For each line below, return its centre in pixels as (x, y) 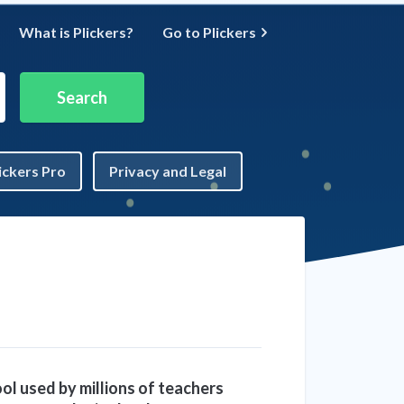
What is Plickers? (76, 32)
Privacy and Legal (167, 171)
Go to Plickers (209, 32)
